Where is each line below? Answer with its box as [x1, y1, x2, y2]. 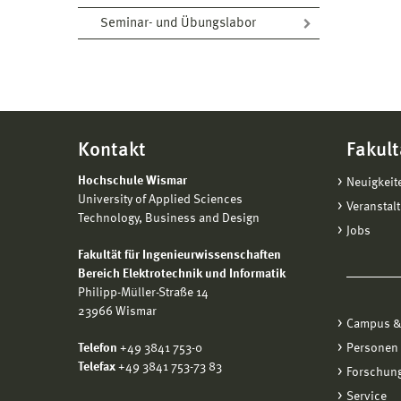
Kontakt [78, 141, 146, 161]
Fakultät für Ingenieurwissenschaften [78, 249, 281, 262]
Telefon [78, 342, 117, 355]
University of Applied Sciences [78, 193, 243, 207]
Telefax [78, 361, 115, 374]
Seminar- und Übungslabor [100, 16, 256, 30]
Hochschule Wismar [78, 175, 187, 188]
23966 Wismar [78, 305, 157, 319]
